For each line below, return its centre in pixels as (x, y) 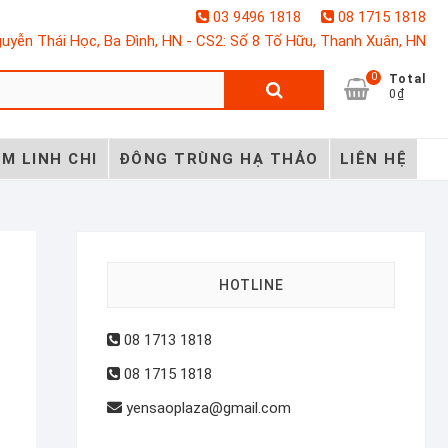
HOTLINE (251, 284)
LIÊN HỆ (373, 159)
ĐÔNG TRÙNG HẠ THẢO (218, 159)
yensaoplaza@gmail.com (206, 407)
